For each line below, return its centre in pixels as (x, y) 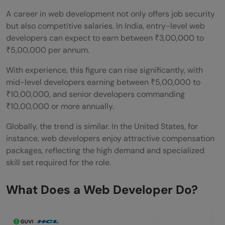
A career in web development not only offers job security (110, 14)
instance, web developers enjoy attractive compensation (110, 138)
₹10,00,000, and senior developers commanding (95, 94)
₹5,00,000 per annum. (48, 50)
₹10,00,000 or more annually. (60, 106)
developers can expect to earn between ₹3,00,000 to (105, 38)
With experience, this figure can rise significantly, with (104, 70)
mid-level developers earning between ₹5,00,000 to (103, 82)
